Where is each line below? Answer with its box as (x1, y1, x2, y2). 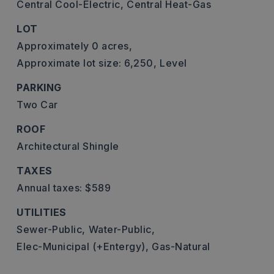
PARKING (17, 81, 62, 94)
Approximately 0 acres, (17, 40, 132, 52)
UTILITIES (17, 206, 67, 218)
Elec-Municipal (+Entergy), (17, 240, 149, 253)
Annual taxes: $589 (17, 182, 111, 194)
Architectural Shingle (17, 140, 119, 152)
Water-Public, (88, 223, 155, 235)
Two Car (17, 98, 58, 111)
